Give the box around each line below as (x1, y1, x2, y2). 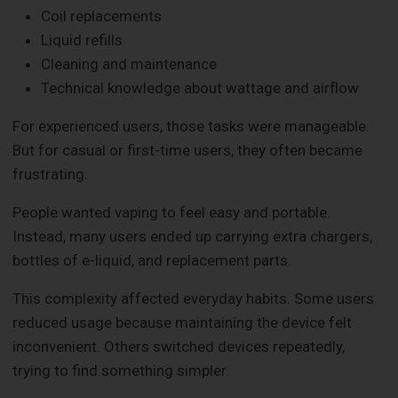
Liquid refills (41, 31, 123, 50)
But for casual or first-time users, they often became (12, 141, 363, 160)
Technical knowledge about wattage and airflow (41, 79, 360, 98)
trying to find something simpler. (12, 362, 230, 380)
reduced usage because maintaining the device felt (12, 314, 353, 332)
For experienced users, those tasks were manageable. (12, 117, 370, 136)
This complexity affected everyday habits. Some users (12, 290, 375, 308)
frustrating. (12, 165, 89, 184)
